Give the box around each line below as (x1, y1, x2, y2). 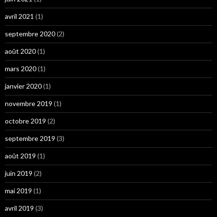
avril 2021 (5, 12, 34, 21)
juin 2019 (5, 169, 32, 178)
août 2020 (5, 47, 36, 56)
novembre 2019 (5, 99, 52, 108)
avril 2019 (5, 204, 34, 213)
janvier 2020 (5, 82, 42, 91)
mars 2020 (5, 64, 36, 73)
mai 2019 (5, 186, 32, 195)
